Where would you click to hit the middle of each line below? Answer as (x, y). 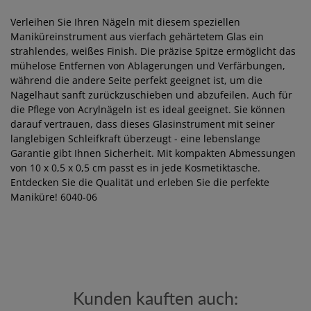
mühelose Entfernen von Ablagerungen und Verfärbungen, (148, 66)
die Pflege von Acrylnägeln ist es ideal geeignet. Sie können (148, 110)
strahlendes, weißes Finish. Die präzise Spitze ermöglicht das (153, 51)
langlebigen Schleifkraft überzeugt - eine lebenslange (135, 139)
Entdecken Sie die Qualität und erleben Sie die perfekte (140, 183)
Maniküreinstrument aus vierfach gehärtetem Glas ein (137, 37)
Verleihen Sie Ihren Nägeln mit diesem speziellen (125, 22)
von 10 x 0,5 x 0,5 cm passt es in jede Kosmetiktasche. (135, 168)
